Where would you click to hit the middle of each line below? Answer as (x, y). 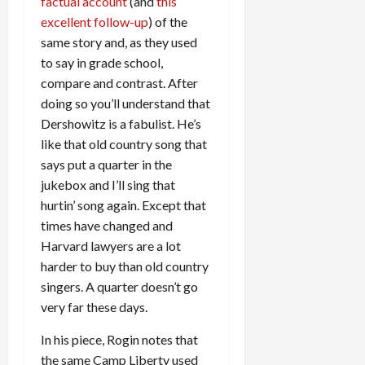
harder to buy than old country (125, 266)
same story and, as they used (119, 42)
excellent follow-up (95, 21)
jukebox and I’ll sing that (108, 184)
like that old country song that (124, 143)
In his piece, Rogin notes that (119, 339)
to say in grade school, (102, 62)
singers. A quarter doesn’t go (119, 286)
